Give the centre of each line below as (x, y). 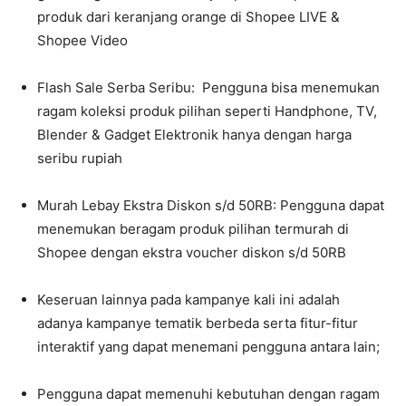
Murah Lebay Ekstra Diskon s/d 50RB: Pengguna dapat (211, 205)
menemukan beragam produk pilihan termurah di (193, 229)
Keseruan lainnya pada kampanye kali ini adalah (188, 300)
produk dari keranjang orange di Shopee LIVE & (188, 17)
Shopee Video (82, 40)
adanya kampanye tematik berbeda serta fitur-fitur (198, 323)
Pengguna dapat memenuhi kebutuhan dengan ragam (208, 394)
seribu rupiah (80, 158)
